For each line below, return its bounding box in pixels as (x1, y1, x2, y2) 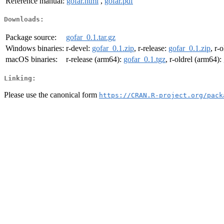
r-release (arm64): (66, 55, 123, 64)
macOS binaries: (5, 55, 57, 64)
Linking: (4, 74, 36, 82)
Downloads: (4, 15, 44, 23)
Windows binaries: (5, 44, 64, 53)
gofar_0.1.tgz (123, 55, 165, 64)
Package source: (5, 33, 56, 42)
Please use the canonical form (4, 90, 99, 99)
